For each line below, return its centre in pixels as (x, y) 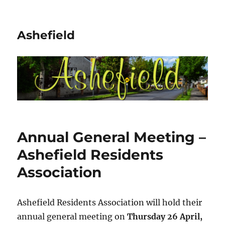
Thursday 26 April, (165, 217)
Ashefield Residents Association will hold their (110, 203)
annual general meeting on (72, 217)
